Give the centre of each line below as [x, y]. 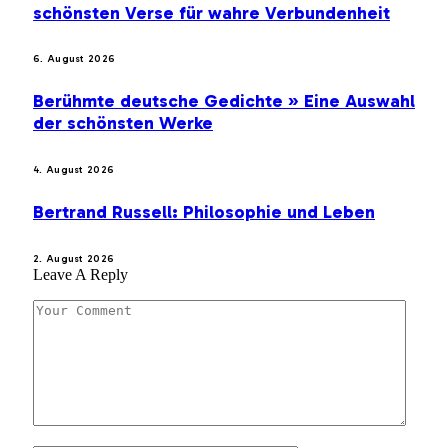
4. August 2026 [74, 170]
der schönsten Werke [123, 123]
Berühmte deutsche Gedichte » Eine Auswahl [224, 101]
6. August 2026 [74, 59]
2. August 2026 [74, 259]
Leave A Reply [80, 275]
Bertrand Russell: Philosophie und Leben [204, 212]
